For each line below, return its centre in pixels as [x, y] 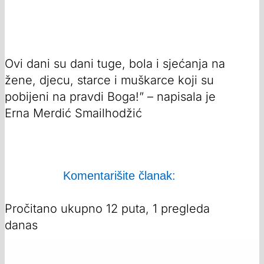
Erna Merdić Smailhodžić [73, 113]
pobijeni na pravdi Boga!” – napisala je [110, 97]
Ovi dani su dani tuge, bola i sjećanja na [115, 64]
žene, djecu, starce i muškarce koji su [109, 80]
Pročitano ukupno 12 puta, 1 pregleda [107, 209]
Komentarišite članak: [119, 176]
